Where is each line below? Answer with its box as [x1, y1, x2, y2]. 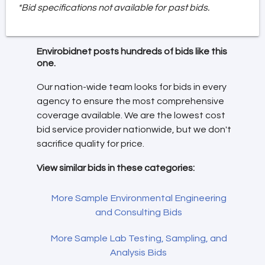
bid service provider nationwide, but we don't [37, 125, 231, 135]
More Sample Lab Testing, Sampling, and [50, 233, 227, 243]
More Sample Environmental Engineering [50, 193, 227, 203]
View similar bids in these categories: [37, 163, 195, 173]
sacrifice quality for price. [37, 139, 144, 149]
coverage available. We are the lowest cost [37, 111, 225, 121]
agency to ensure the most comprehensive [37, 96, 224, 106]
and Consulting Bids [95, 207, 182, 217]
